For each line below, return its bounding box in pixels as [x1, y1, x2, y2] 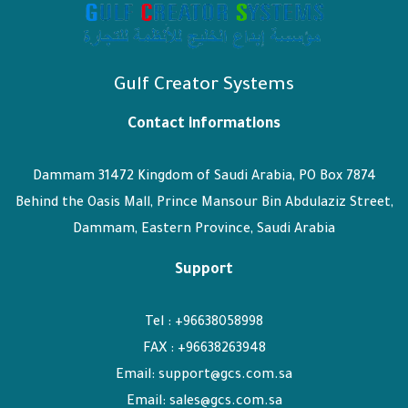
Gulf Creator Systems [114, 76, 294, 97]
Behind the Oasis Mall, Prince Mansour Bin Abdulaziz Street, [15, 196, 393, 211]
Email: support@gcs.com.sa [116, 368, 292, 383]
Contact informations [127, 116, 280, 133]
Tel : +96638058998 [145, 315, 263, 331]
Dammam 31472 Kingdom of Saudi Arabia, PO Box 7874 [32, 169, 376, 185]
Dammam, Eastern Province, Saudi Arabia [73, 222, 335, 238]
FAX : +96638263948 [142, 342, 266, 357]
